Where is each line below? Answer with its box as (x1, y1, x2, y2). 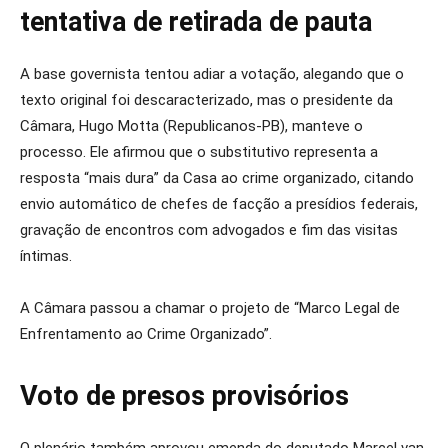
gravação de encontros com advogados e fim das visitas (20, 221, 398, 239)
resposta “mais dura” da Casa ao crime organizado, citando (20, 169, 414, 187)
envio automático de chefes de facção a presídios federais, (20, 195, 418, 213)
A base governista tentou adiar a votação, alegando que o (20, 65, 404, 83)
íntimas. (20, 247, 72, 265)
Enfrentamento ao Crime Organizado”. (20, 325, 272, 343)
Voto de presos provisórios (20, 380, 349, 412)
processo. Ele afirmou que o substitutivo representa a (20, 143, 378, 161)
